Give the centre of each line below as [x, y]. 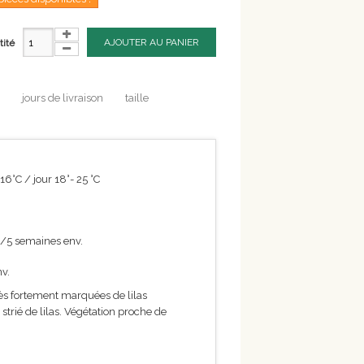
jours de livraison [63, 98]
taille [137, 98]
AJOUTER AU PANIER [152, 42]
